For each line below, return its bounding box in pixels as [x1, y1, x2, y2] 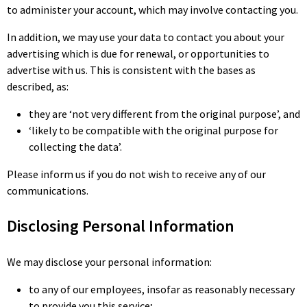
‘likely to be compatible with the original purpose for [29, 123, 278, 137]
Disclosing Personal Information [7, 215, 234, 236]
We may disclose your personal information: [7, 255, 212, 269]
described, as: [7, 79, 69, 93]
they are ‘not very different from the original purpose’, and [29, 107, 300, 121]
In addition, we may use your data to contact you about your [7, 30, 284, 44]
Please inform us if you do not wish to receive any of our [7, 167, 266, 181]
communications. [7, 184, 88, 197]
